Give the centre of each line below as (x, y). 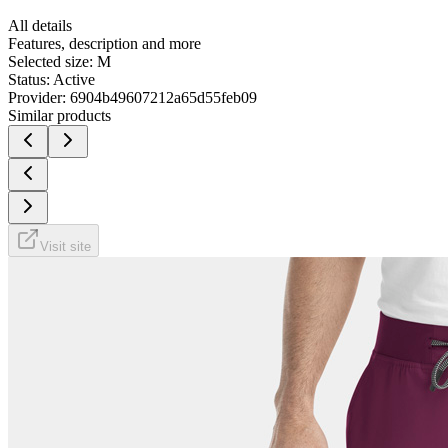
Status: (29, 79)
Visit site (65, 246)
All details (40, 25)
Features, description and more (104, 43)
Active (74, 79)
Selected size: (50, 61)
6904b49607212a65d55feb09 (163, 97)
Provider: (37, 97)
